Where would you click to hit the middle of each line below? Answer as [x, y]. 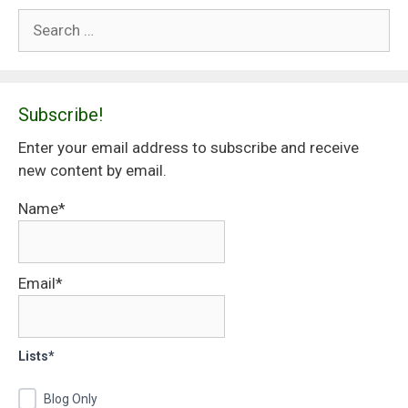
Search [41, 20]
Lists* [36, 357]
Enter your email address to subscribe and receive [189, 148]
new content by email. [92, 171]
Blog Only [71, 398]
